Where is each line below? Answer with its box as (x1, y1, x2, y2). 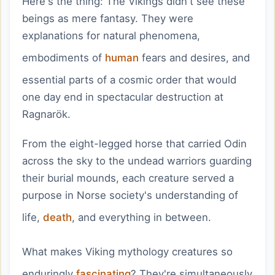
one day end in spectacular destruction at (22, 91, 223, 103)
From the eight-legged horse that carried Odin (22, 137, 247, 150)
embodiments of (22, 52, 105, 64)
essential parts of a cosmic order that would (22, 74, 236, 86)
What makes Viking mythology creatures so (22, 246, 233, 258)
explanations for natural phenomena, (22, 29, 200, 42)
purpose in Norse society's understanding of (22, 189, 238, 201)
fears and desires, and (139, 52, 250, 64)
